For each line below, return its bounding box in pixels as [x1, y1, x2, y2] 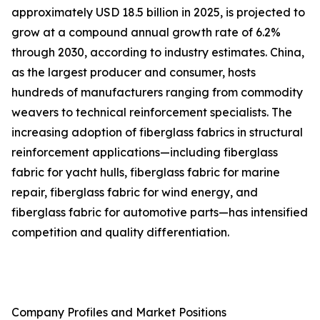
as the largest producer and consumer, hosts [11, 65, 256, 80]
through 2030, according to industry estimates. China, [11, 45, 304, 60]
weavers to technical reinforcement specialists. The [11, 105, 292, 120]
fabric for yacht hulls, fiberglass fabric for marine [11, 165, 280, 180]
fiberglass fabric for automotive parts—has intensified [11, 205, 308, 220]
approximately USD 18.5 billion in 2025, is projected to [11, 5, 305, 20]
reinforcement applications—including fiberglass [11, 145, 278, 160]
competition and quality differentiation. [11, 225, 229, 240]
